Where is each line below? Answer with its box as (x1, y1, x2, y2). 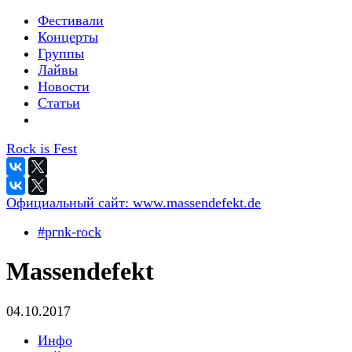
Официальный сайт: (6, 195, 133, 211)
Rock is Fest (6, 141, 77, 156)
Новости (38, 79, 90, 94)
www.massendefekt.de (133, 195, 261, 211)
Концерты (38, 29, 98, 45)
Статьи (38, 95, 80, 111)
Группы (38, 46, 84, 61)
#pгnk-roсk (38, 224, 101, 240)
